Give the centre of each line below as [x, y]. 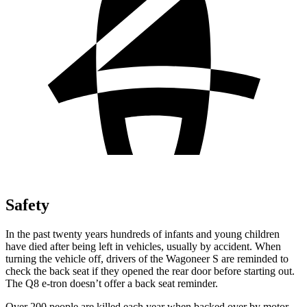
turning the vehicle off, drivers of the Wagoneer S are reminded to [147, 258]
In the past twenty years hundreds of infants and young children [143, 234]
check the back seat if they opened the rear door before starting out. [150, 271]
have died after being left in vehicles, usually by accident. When [143, 246]
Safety [27, 205]
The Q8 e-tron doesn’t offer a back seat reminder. [112, 283]
